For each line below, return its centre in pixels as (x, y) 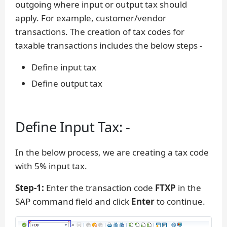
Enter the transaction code (100, 188)
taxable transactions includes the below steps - (109, 46)
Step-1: (30, 188)
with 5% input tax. (51, 166)
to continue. (180, 202)
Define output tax (67, 84)
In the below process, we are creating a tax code (112, 153)
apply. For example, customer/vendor (91, 18)
